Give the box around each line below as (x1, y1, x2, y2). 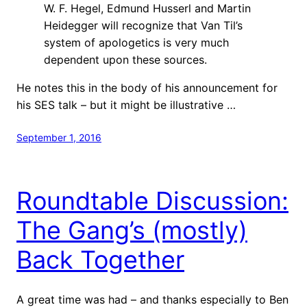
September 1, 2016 (16, 131, 101, 143)
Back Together (16, 244, 184, 275)
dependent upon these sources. (44, 52, 207, 66)
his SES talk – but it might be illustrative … (16, 97, 236, 112)
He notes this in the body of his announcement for (16, 80, 278, 95)
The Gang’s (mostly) (16, 214, 247, 245)
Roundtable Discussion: (16, 185, 288, 216)
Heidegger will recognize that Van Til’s (44, 18, 243, 32)
